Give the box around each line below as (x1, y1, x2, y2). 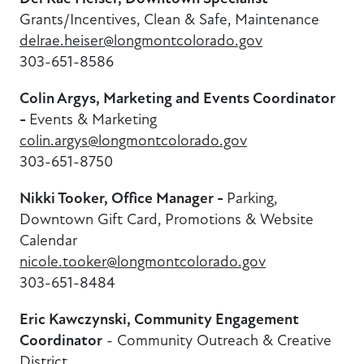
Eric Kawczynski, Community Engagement (19, 310, 299, 330)
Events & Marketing (29, 109, 157, 128)
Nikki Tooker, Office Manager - (19, 188, 227, 209)
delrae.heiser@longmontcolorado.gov (19, 30, 262, 50)
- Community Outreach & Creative (102, 331, 331, 350)
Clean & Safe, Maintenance (144, 9, 319, 28)
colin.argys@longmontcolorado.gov (19, 130, 247, 149)
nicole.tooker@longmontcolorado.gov (19, 252, 266, 271)
